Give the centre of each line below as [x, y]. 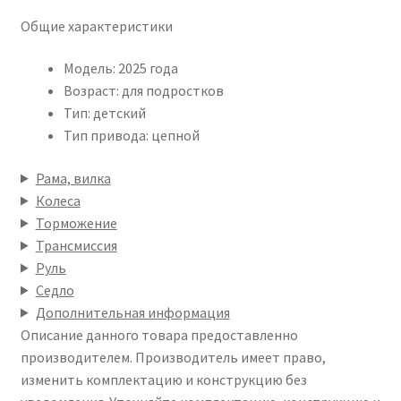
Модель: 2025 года [120, 68]
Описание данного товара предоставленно [159, 334]
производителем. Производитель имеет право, [173, 357]
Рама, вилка [73, 178]
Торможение [76, 222]
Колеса [58, 200]
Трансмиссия [76, 245]
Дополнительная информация [132, 312]
